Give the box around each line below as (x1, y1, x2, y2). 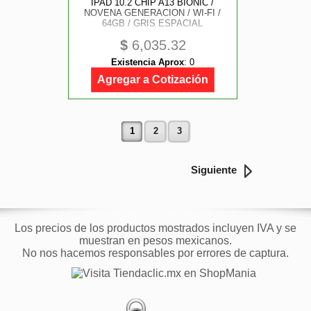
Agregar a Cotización (97, 74, 208, 85)
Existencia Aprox (111, 57, 184, 67)
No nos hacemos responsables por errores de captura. (22, 247, 289, 259)
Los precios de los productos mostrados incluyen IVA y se (15, 222, 296, 234)
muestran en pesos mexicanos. (79, 235, 232, 246)
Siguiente (191, 164, 237, 176)
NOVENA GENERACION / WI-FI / (84, 8, 221, 18)
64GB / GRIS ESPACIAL (102, 18, 203, 28)
